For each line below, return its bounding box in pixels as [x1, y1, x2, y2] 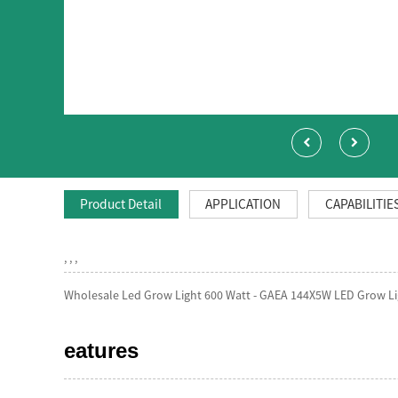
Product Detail [80, 195, 163, 212]
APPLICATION [205, 195, 282, 212]
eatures [64, 338, 139, 363]
